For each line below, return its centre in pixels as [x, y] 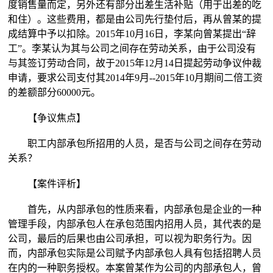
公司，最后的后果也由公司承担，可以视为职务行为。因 [130, 239]
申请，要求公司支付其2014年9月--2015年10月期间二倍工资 [136, 78]
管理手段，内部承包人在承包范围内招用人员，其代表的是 [135, 224]
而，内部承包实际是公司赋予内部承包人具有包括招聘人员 [135, 253]
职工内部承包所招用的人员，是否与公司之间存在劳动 [135, 144]
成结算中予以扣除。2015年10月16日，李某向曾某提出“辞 [132, 34]
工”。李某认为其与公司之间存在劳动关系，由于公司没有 [132, 48]
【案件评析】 [47, 184]
